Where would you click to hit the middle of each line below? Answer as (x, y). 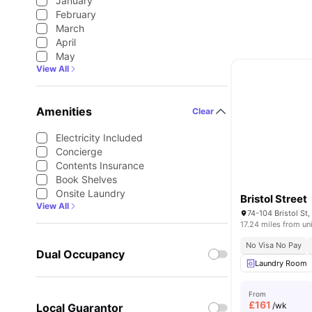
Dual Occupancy (80, 254)
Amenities (64, 111)
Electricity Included (99, 138)
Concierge (79, 151)
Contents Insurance (100, 165)
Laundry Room (281, 263)
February (76, 14)
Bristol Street (274, 199)
